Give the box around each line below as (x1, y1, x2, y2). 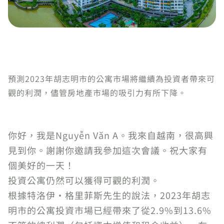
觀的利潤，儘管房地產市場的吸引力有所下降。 (8, 86, 186, 98)
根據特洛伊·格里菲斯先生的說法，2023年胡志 (8, 188, 210, 201)
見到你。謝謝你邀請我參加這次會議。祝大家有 (8, 143, 207, 156)
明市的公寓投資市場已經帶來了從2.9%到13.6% (8, 203, 211, 216)
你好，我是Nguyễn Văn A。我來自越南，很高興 (8, 128, 213, 141)
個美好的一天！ (8, 158, 74, 171)
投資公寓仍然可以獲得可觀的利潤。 (8, 173, 160, 186)
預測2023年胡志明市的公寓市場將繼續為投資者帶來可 (8, 72, 215, 84)
